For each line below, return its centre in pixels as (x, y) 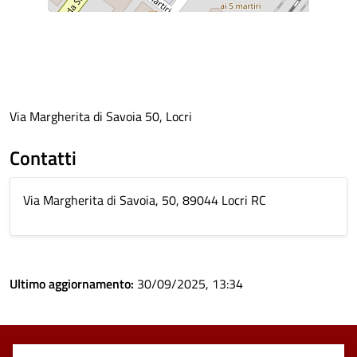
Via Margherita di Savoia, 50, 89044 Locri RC (145, 200)
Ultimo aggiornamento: (73, 284)
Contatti (43, 158)
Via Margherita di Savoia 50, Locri (101, 116)
